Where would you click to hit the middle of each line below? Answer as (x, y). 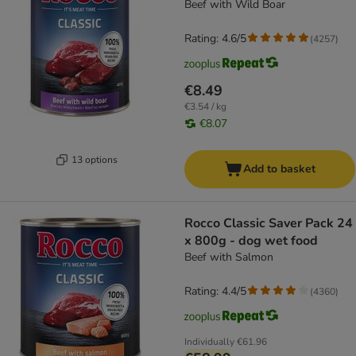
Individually (209, 342)
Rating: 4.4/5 (215, 292)
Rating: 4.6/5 (215, 39)
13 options (94, 159)
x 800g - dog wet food (251, 241)
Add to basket (279, 169)
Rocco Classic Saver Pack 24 (269, 224)
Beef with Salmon (229, 257)
